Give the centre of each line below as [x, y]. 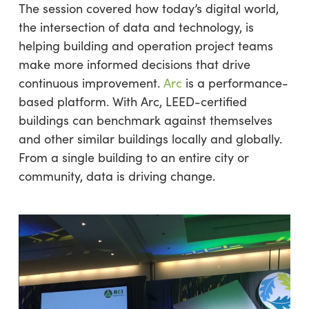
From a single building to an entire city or [133, 157]
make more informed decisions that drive [134, 64]
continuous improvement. [91, 82]
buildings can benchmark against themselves [145, 120]
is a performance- [237, 82]
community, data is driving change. [117, 176]
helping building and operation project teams [146, 45]
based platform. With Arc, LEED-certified [132, 101]
